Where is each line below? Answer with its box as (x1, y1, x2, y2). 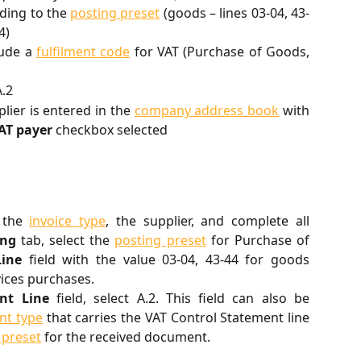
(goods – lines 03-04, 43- (160, 4, 310, 23)
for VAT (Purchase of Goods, (130, 43, 310, 61)
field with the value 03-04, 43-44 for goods (22, 250, 310, 268)
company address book (134, 101, 280, 119)
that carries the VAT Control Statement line (42, 308, 309, 326)
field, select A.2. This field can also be (48, 288, 310, 307)
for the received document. (41, 327, 210, 346)
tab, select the (15, 230, 115, 249)
